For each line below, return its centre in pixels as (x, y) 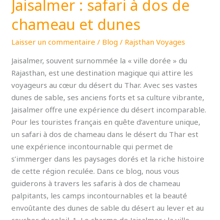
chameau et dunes (76, 25)
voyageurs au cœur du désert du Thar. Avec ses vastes (105, 85)
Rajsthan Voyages (155, 42)
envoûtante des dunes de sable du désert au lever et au (108, 208)
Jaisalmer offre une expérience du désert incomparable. (109, 110)
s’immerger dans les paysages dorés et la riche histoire (108, 159)
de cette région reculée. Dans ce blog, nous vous (96, 171)
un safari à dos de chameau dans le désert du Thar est (105, 134)
